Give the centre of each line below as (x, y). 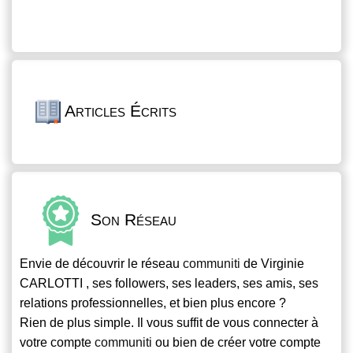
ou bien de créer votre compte (236, 343)
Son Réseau (131, 219)
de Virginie (272, 264)
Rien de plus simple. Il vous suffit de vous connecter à (169, 323)
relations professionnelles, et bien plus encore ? (153, 303)
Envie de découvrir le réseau (101, 264)
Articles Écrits (119, 110)
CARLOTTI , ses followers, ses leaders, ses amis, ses (169, 284)
